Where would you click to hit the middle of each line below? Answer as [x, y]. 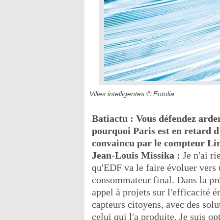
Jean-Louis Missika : [137, 155]
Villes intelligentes [117, 94]
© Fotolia [160, 94]
